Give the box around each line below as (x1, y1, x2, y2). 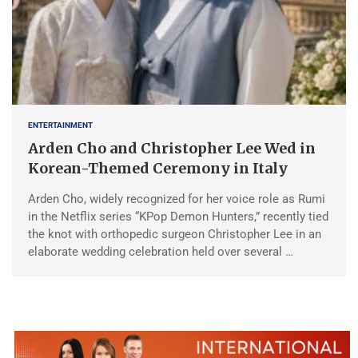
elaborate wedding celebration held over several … (28, 244, 293, 259)
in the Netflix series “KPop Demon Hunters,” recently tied (28, 209, 328, 224)
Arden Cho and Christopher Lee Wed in (28, 138, 316, 157)
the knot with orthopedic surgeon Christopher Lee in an (28, 226, 321, 241)
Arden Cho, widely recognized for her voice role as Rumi (28, 191, 325, 206)
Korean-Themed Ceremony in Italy (28, 158, 288, 177)
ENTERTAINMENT (28, 120, 93, 129)
